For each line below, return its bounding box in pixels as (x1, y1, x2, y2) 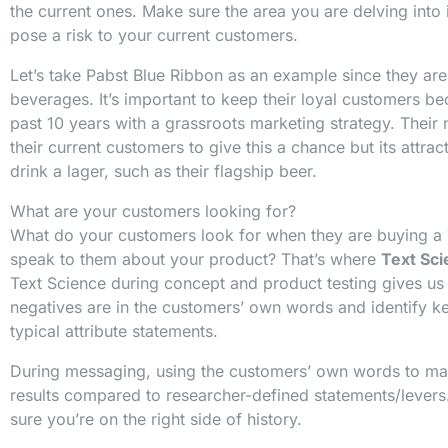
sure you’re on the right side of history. (10, 409, 302, 430)
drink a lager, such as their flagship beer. (10, 161, 317, 182)
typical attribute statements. (10, 321, 218, 342)
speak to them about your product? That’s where (10, 249, 381, 270)
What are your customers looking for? (10, 201, 296, 222)
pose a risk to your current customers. (10, 25, 298, 46)
